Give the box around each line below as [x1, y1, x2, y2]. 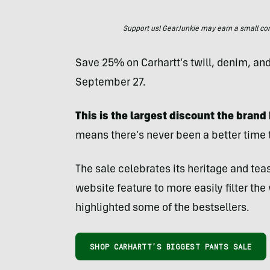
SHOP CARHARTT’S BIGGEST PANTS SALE [89, 242, 252, 251]
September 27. [75, 78, 146, 89]
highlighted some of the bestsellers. [75, 203, 250, 214]
